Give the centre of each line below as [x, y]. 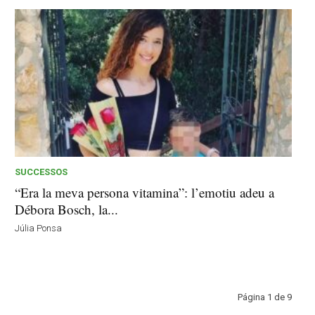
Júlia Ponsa [39, 228]
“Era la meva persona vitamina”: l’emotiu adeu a [145, 192]
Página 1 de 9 [265, 297]
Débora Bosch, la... [67, 209]
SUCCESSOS [41, 172]
